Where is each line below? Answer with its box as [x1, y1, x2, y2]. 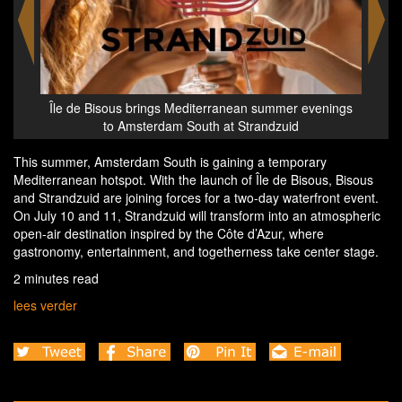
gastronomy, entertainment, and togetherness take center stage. [13, 241, 379, 260]
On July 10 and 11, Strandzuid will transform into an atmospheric [13, 205, 380, 224]
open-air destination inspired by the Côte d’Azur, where [13, 223, 324, 242]
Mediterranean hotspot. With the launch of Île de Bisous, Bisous [13, 170, 373, 188]
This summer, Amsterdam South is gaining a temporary [13, 152, 327, 170]
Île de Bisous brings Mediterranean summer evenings [78, 98, 382, 117]
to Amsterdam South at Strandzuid [132, 116, 328, 135]
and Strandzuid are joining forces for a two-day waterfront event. [13, 188, 379, 206]
